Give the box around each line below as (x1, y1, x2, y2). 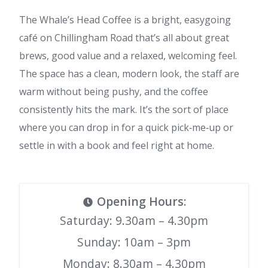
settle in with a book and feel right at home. (19, 138, 214, 152)
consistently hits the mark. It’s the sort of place (19, 102, 229, 116)
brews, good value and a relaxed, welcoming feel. (19, 48, 237, 62)
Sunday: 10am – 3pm (77, 233, 191, 250)
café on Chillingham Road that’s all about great (19, 31, 229, 44)
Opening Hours (96, 193, 184, 209)
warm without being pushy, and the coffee (19, 84, 208, 98)
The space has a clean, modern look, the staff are (19, 66, 239, 80)
